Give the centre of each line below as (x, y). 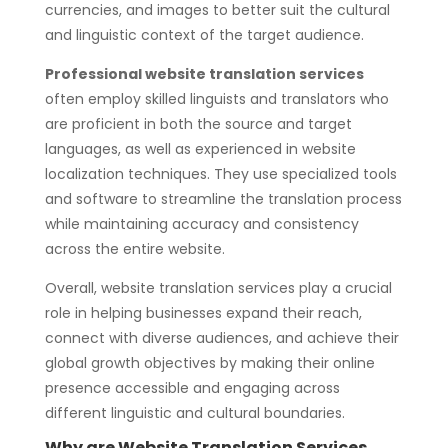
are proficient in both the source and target (198, 123)
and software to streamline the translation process (223, 198)
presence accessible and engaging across (192, 387)
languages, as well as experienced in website (200, 148)
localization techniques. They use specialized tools (220, 173)
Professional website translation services (204, 73)
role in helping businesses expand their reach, (203, 312)
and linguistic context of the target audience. (204, 34)
